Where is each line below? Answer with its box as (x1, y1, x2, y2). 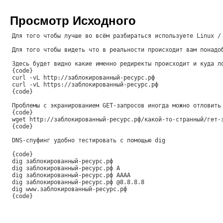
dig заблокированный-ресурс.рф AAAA (12, 172, 130, 179)
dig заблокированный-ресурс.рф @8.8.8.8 (12, 179, 144, 186)
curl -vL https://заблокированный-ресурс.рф (12, 81, 158, 89)
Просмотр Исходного (10, 14, 136, 27)
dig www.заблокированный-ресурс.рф (12, 186, 127, 193)
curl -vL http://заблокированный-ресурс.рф (12, 74, 155, 82)
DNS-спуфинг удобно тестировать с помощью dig (12, 137, 165, 144)
